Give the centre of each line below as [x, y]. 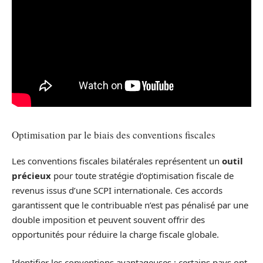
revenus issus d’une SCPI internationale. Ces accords [117, 190]
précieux [31, 176]
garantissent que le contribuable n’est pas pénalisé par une [130, 205]
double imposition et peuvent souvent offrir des [108, 220]
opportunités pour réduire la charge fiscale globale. [115, 235]
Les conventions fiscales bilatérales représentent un [117, 161]
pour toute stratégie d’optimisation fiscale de [142, 176]
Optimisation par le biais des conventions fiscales [114, 134]
